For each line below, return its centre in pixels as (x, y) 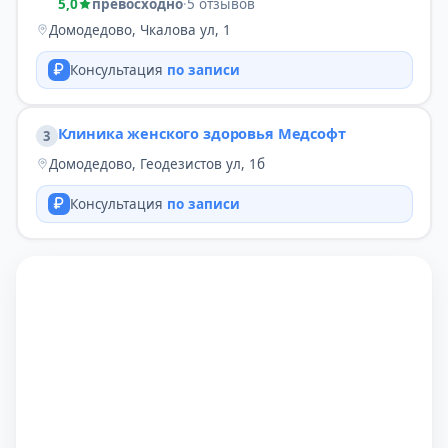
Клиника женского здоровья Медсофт (201, 132)
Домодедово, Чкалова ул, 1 (139, 29)
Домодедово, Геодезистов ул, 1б (156, 163)
